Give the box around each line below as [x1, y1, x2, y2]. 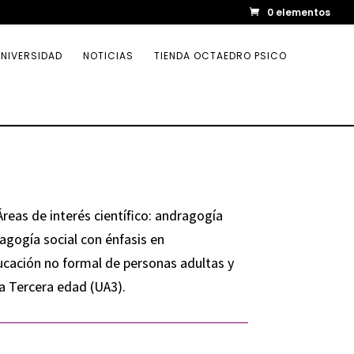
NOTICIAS [83, 49, 134, 62]
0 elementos [267, 6, 330, 19]
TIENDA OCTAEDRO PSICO [154, 49, 287, 62]
